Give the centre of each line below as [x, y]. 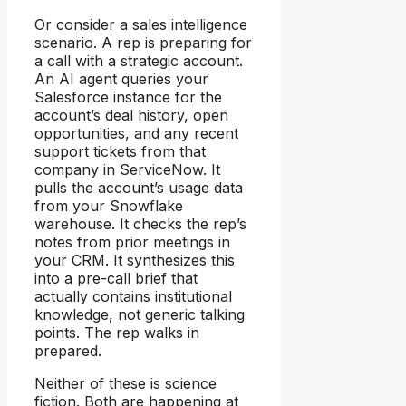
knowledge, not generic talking [140, 314]
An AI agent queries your [121, 78]
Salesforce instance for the [128, 97]
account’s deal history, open [131, 115]
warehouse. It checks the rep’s [140, 223]
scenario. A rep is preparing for [143, 42]
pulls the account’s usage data [139, 187]
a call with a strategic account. [139, 60]
